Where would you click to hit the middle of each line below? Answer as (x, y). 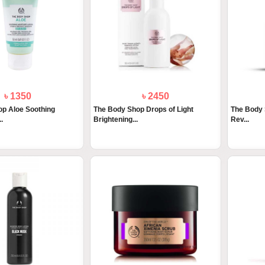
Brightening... (115, 120)
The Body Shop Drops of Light (143, 110)
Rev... (240, 120)
